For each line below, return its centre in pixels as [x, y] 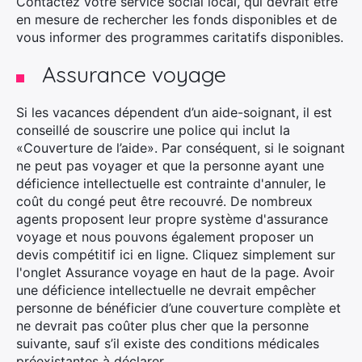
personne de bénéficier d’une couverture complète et [179, 308]
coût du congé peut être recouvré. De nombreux [164, 201]
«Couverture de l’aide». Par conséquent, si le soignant [181, 148]
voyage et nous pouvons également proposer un [165, 237]
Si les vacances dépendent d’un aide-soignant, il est [174, 112]
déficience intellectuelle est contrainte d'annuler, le [171, 183]
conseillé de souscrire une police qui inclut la [153, 130]
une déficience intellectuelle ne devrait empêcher [166, 290]
